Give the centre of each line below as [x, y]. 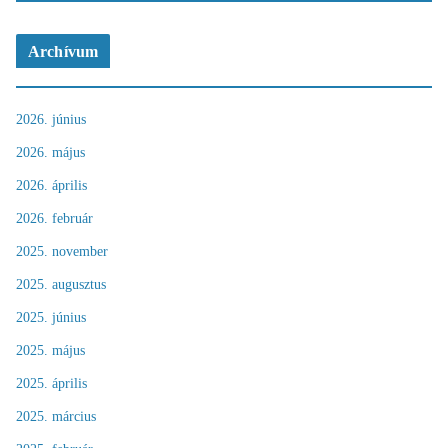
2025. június [51, 317]
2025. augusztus [61, 284]
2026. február [54, 218]
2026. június [51, 119]
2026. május [50, 152]
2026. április [51, 185]
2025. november [62, 251]
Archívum [63, 51]
